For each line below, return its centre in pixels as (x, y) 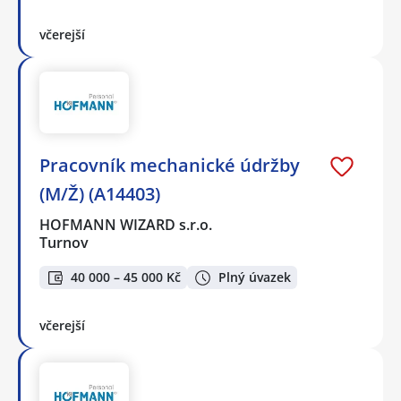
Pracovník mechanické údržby (170, 165)
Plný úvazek (255, 277)
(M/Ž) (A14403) (100, 193)
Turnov (64, 242)
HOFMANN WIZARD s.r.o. (127, 224)
